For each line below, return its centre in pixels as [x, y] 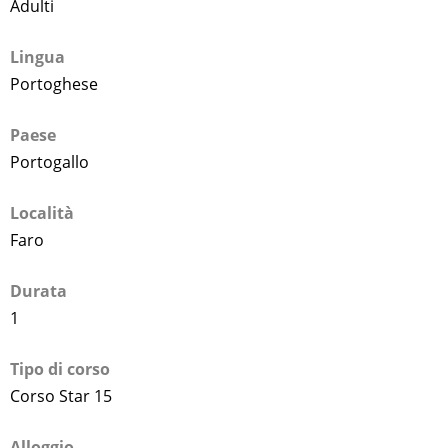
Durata [38, 290]
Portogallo [49, 161]
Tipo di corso [60, 368]
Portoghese [54, 83]
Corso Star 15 [61, 395]
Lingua [37, 56]
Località [42, 212]
